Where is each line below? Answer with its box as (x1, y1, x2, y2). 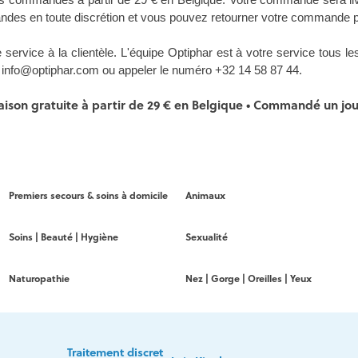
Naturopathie (8, 272, 70, 286)
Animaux (185, 189, 225, 203)
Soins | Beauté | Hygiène (8, 230, 118, 245)
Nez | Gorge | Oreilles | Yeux (185, 272, 312, 286)
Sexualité (185, 230, 228, 245)
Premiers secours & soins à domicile (8, 189, 168, 203)
